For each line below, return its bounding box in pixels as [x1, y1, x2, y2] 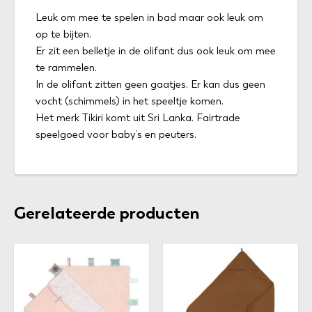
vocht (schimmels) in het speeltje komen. [36, 94, 224, 107]
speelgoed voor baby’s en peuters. [36, 127, 196, 141]
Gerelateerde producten [14, 202, 200, 223]
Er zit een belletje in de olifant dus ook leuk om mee [36, 44, 276, 57]
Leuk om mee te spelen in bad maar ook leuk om [36, 10, 263, 24]
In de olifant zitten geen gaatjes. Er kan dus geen [36, 77, 265, 91]
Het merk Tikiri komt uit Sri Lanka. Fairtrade [36, 111, 240, 124]
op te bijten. [36, 27, 91, 40]
